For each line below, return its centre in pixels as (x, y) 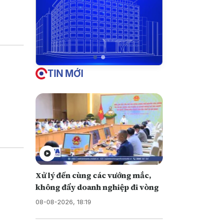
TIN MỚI (65, 74)
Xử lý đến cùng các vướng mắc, (93, 175)
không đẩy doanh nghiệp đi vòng (97, 187)
